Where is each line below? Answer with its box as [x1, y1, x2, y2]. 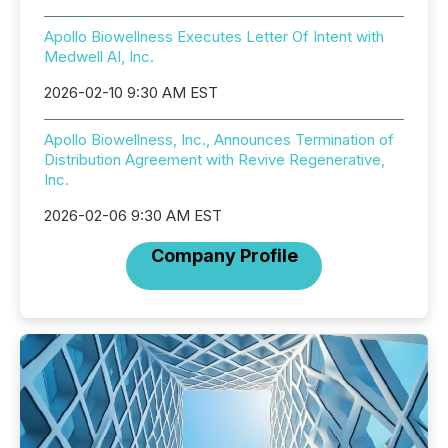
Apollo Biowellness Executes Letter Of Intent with [44, 27, 384, 46]
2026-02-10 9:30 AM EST [44, 83, 218, 102]
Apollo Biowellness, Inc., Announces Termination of [44, 130, 394, 149]
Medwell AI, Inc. [44, 47, 154, 66]
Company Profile [150, 245, 298, 266]
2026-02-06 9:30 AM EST [44, 206, 222, 225]
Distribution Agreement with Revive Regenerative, [44, 150, 385, 169]
